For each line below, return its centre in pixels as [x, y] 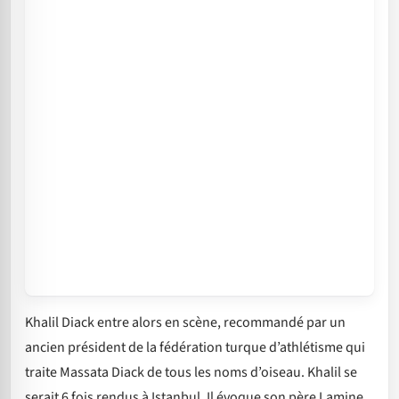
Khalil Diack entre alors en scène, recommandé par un [185, 322]
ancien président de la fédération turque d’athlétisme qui [195, 347]
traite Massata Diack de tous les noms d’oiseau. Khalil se [191, 372]
